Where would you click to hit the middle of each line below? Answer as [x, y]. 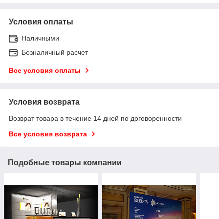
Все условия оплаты [45, 70]
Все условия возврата [48, 134]
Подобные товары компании [65, 162]
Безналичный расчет [55, 52]
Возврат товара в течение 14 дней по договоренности [95, 118]
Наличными [40, 38]
